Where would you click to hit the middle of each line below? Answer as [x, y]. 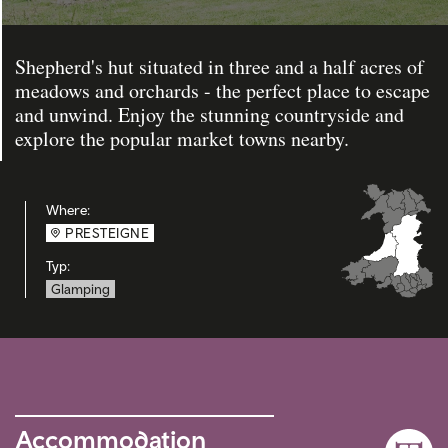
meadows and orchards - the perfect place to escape [222, 90]
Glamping [80, 289]
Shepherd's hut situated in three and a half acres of [219, 66]
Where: [68, 210]
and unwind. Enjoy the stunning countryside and [209, 114]
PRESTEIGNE [107, 233]
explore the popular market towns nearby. [182, 138]
